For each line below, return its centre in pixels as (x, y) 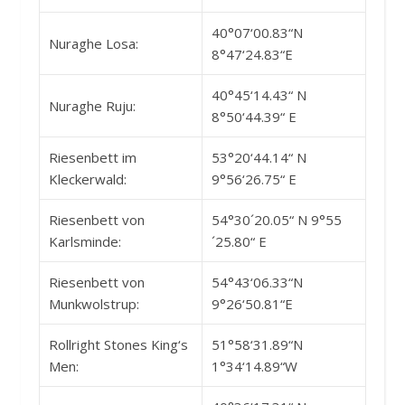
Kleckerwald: (88, 179)
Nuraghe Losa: (94, 43)
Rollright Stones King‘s (118, 344)
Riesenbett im (93, 157)
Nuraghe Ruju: (92, 105)
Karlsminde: (85, 241)
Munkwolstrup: (94, 303)
